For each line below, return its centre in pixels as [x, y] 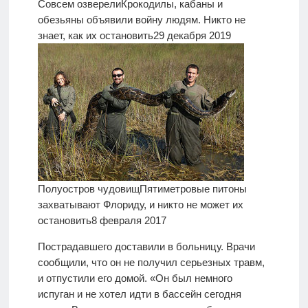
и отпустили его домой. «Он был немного [135, 278]
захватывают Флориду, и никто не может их [140, 205]
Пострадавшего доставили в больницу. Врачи [146, 247]
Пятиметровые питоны [193, 189]
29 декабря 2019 [192, 36]
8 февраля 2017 [129, 221]
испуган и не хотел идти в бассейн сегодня [139, 294]
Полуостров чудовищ [88, 189]
